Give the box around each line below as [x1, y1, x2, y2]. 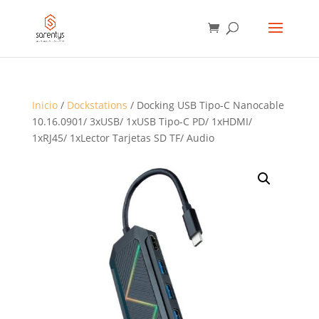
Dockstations [66, 98, 127, 112]
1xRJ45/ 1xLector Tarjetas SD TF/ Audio [31, 131, 214, 145]
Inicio [31, 98, 58, 112]
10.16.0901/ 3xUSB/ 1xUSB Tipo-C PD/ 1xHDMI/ [31, 115, 252, 128]
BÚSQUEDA [6, 6, 55, 16]
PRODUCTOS [6, 26, 61, 36]
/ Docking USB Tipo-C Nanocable [127, 98, 284, 112]
